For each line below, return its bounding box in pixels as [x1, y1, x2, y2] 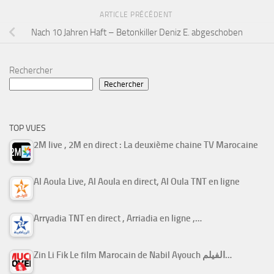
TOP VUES [9, 122, 46, 133]
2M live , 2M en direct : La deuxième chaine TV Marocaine [34, 139, 258, 150]
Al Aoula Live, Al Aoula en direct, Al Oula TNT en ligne [34, 176, 240, 187]
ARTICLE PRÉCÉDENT [100, 10, 174, 19]
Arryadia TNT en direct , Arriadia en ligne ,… [34, 212, 202, 224]
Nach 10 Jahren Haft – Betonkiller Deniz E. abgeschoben [31, 27, 243, 39]
